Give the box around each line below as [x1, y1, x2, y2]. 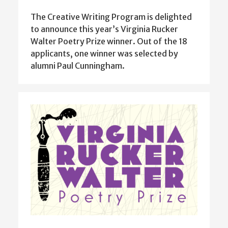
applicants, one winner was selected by [31, 48, 178, 59]
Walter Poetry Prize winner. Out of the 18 [31, 36, 187, 46]
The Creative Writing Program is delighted [31, 11, 192, 22]
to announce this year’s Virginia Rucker [31, 23, 178, 34]
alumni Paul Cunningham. [31, 60, 125, 71]
